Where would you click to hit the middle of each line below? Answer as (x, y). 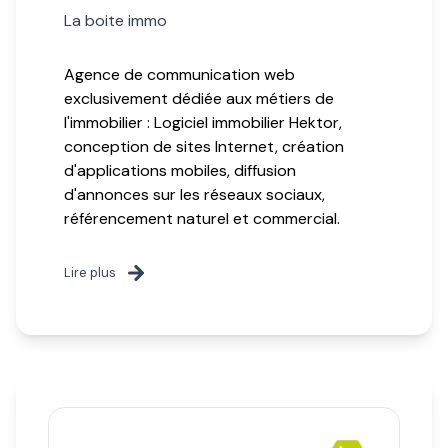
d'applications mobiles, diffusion (180, 171)
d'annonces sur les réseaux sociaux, (194, 195)
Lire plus (90, 273)
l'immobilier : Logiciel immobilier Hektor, (203, 123)
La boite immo (115, 21)
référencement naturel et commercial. (202, 219)
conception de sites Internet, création (204, 147)
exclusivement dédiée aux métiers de (199, 99)
